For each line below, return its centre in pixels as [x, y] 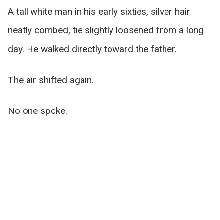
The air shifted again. [51, 80]
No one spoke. [38, 111]
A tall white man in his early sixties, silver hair [99, 12]
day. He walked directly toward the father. [92, 49]
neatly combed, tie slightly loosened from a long [106, 30]
